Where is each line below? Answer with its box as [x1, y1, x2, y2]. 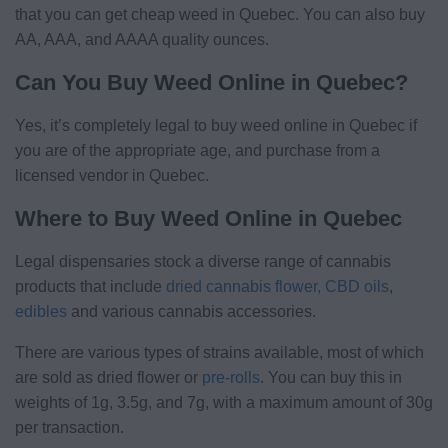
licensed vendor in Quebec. [15, 166, 209, 184]
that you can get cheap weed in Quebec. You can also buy [15, 5, 425, 23]
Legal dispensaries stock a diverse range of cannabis [15, 252, 391, 270]
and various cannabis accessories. [67, 302, 316, 320]
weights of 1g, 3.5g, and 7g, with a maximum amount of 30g [15, 393, 433, 411]
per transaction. [15, 418, 124, 436]
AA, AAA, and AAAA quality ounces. [15, 30, 269, 48]
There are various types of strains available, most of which [15, 343, 424, 361]
